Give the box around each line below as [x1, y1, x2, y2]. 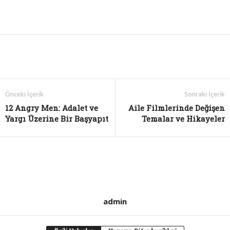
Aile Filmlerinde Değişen [128, 103, 225, 113]
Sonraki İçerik [184, 90, 225, 99]
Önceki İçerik [5, 90, 44, 99]
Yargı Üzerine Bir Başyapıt [5, 113, 108, 124]
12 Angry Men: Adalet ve [5, 103, 98, 113]
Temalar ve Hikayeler [142, 113, 225, 124]
